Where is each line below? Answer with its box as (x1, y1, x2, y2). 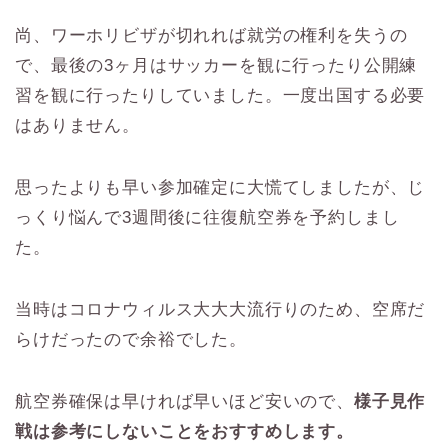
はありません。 (15, 116, 140, 136)
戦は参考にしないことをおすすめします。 (15, 422, 354, 442)
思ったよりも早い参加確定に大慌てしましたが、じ (15, 178, 426, 198)
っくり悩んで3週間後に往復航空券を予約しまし (15, 208, 400, 228)
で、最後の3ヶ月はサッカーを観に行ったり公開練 (15, 56, 418, 76)
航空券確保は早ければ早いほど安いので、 (15, 392, 354, 412)
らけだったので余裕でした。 (15, 330, 247, 350)
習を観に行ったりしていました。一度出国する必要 (15, 86, 426, 106)
